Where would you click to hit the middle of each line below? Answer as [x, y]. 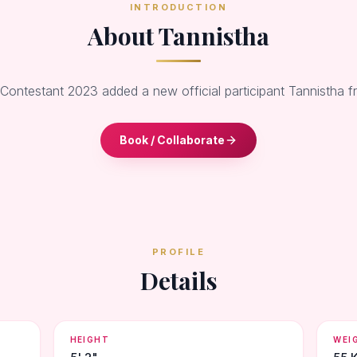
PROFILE [178, 252]
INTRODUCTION [178, 7]
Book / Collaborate [172, 140]
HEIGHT [90, 339]
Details [178, 280]
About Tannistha [178, 36]
